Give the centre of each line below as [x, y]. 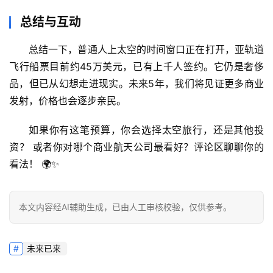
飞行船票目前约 [45, 67]
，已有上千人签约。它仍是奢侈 [193, 67]
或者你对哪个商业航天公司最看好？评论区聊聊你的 [147, 147]
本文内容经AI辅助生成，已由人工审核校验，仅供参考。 [125, 207]
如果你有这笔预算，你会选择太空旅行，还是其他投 [146, 130]
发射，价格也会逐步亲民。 [68, 101]
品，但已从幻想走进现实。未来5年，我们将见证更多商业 [136, 84]
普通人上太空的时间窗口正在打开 [151, 50]
